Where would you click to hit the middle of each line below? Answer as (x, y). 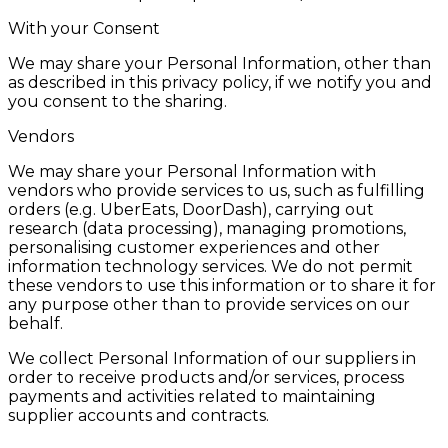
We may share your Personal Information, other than (219, 64)
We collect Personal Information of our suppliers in (212, 359)
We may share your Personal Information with (192, 172)
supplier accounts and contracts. (138, 416)
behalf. (35, 324)
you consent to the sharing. (117, 102)
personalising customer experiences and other (194, 248)
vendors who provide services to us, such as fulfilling (216, 191)
